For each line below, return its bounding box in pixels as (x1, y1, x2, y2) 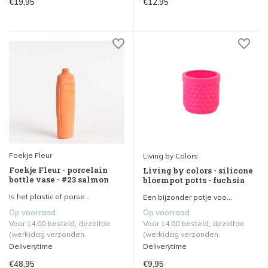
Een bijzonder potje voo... (143, 193, 232, 202)
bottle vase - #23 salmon (9, 174, 109, 185)
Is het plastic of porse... (9, 192, 90, 202)
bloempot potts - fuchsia (143, 175, 245, 186)
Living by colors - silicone (143, 165, 253, 176)
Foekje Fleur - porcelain (9, 165, 108, 176)
